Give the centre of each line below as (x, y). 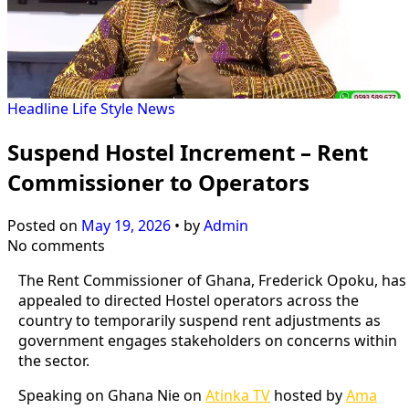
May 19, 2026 (126, 225)
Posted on (44, 225)
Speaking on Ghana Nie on (112, 395)
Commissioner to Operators (158, 182)
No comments (56, 245)
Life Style (103, 109)
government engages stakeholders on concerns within (208, 340)
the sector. (54, 360)
